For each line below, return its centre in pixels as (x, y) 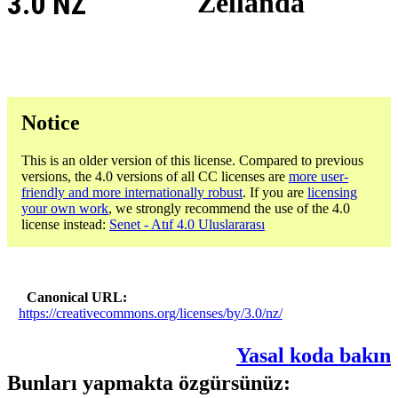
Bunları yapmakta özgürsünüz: (149, 383)
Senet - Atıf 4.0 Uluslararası (187, 224)
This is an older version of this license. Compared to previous (192, 160)
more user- (318, 176)
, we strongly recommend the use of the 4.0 (229, 208)
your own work (65, 208)
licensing (332, 192)
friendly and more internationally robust (132, 192)
